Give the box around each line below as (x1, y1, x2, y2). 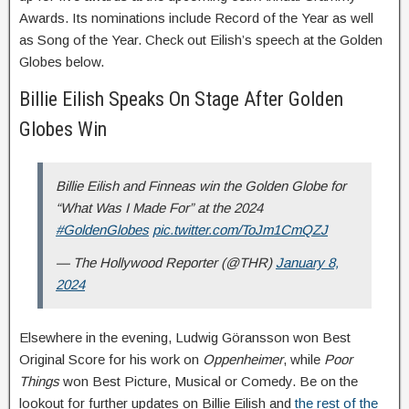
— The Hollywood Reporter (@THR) (56, 255, 276, 271)
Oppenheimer (203, 351, 283, 368)
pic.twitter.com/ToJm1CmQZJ (152, 222, 328, 238)
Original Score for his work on (19, 351, 203, 368)
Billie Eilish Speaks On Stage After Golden (19, 88, 343, 111)
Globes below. (19, 54, 104, 70)
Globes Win (19, 118, 107, 142)
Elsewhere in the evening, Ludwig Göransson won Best (19, 330, 351, 346)
